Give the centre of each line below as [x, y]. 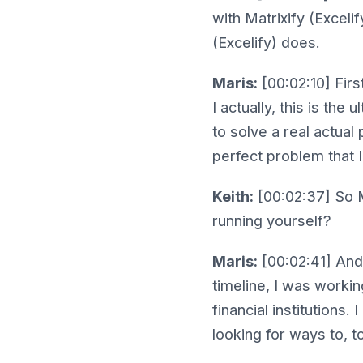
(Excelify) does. [266, 43]
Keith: [233, 197]
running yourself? [272, 221]
